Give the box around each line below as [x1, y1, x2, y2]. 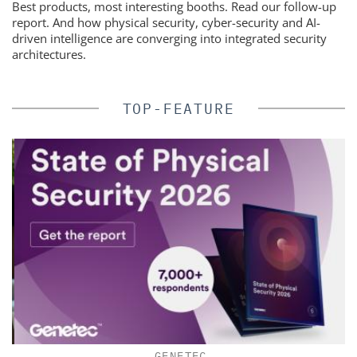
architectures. [12, 45, 86, 62]
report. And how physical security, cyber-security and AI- [12, 14, 320, 30]
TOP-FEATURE [122, 99, 235, 118]
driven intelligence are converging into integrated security [12, 29, 327, 46]
